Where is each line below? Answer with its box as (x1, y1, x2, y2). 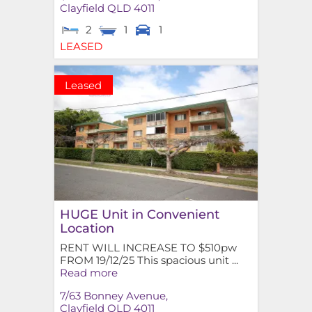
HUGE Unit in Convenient (59, 205, 219, 222)
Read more (59, 265, 118, 279)
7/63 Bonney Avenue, (59, 289, 168, 303)
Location (59, 219, 114, 236)
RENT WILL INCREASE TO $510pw (59, 240, 237, 254)
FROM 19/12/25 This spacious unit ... (59, 253, 238, 267)
